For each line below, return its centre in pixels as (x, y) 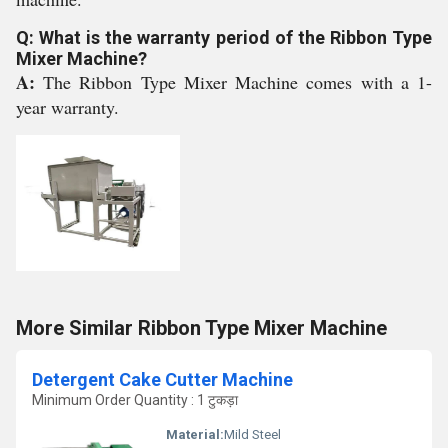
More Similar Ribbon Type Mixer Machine (201, 328)
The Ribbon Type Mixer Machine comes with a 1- (238, 82)
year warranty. (67, 107)
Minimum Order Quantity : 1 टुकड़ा (135, 400)
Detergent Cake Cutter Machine (162, 379)
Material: (195, 434)
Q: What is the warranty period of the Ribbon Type (224, 37)
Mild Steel (252, 434)
